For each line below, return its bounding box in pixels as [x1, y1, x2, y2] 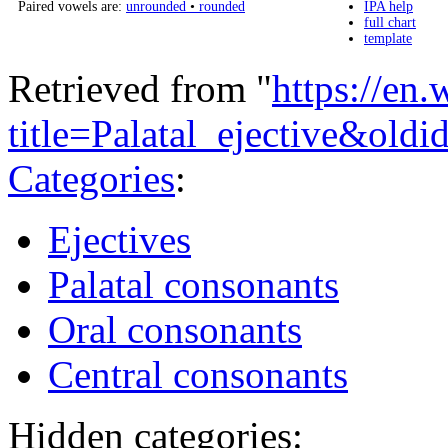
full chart [364, 14, 416, 30]
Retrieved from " [8, 67, 272, 111]
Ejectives [48, 218, 191, 262]
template [364, 30, 412, 46]
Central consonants [48, 353, 348, 397]
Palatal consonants [48, 263, 339, 307]
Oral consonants [48, 308, 302, 352]
